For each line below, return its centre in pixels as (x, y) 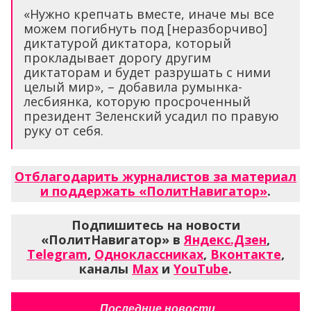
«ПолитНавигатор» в (112, 240)
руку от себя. (64, 131)
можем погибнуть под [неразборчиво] (145, 29)
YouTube (201, 269)
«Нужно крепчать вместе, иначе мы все (149, 14)
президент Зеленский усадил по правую (151, 116)
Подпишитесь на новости (155, 225)
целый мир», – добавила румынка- (133, 87)
